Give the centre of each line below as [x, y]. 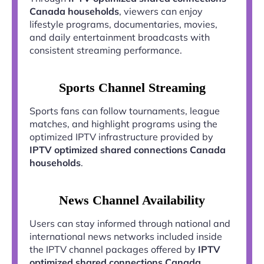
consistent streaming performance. [106, 50]
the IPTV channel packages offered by [114, 249]
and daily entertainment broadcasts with [120, 37]
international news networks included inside [126, 236]
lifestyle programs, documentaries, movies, [123, 24]
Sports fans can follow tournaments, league [125, 111]
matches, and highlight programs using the [123, 124]
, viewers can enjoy [161, 11]
